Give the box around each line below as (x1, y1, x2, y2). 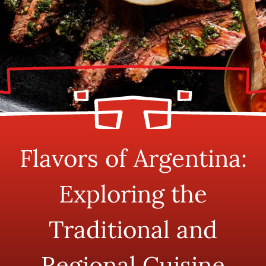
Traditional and (49, 214, 217, 245)
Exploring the (59, 179, 207, 209)
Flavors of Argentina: (19, 143, 247, 173)
